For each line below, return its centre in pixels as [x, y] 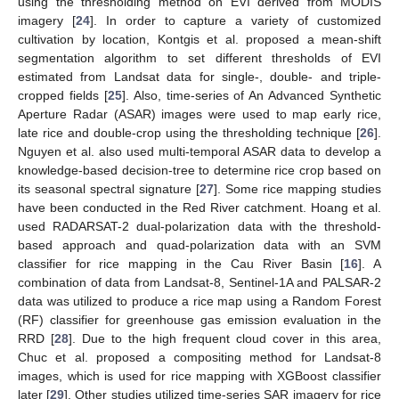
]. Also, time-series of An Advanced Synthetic [251, 96]
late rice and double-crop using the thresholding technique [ [189, 133]
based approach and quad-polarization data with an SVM [199, 245]
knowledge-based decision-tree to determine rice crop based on [199, 171]
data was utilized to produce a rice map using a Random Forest [199, 301]
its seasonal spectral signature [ [109, 189]
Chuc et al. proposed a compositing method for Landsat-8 [199, 358]
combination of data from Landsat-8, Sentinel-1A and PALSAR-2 [199, 283]
